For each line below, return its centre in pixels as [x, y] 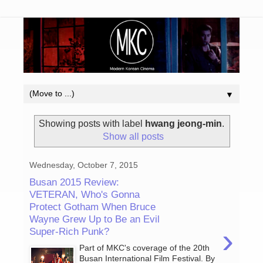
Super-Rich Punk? [69, 231]
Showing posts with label [92, 124]
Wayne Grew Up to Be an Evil [95, 219]
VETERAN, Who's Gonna [85, 194]
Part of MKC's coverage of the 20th [145, 248]
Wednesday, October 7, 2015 [84, 165]
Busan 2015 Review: [74, 182]
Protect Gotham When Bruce [92, 206]
